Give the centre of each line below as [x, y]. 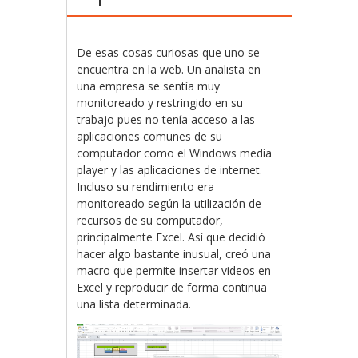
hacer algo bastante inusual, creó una [174, 254]
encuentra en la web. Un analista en [169, 69]
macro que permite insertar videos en [174, 270]
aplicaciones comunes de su [150, 136]
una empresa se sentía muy [149, 86]
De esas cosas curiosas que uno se [169, 52]
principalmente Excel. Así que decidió [171, 237]
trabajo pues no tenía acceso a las [166, 119]
